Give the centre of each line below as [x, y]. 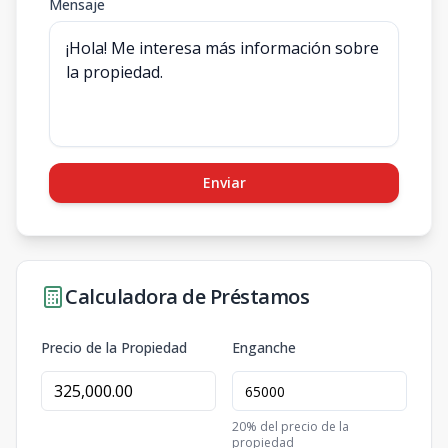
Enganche [264, 347]
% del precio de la [297, 426]
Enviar [224, 182]
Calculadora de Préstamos [187, 296]
